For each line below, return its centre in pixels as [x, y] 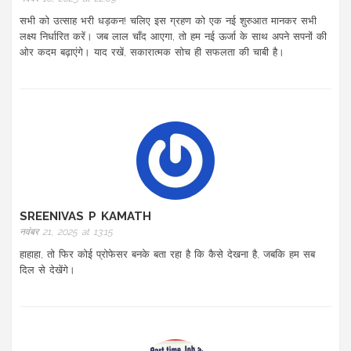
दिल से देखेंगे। [47, 270]
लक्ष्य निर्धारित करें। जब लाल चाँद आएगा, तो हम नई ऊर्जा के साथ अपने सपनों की [173, 36]
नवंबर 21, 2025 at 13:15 [66, 232]
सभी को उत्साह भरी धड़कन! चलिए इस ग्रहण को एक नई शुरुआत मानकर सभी [168, 20]
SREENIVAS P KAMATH [85, 216]
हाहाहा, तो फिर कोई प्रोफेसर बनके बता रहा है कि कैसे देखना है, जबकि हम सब [167, 254]
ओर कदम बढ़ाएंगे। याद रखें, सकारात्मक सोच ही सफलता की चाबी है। [152, 52]
